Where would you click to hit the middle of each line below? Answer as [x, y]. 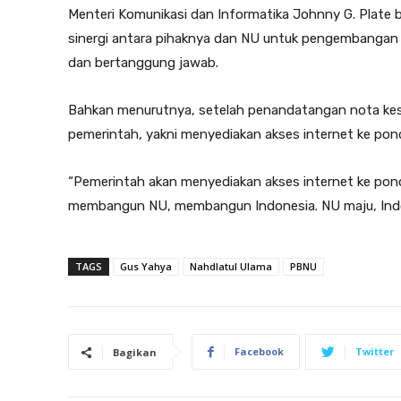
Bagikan [135, 352]
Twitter [375, 351]
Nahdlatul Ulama [231, 266]
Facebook [259, 351]
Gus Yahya [146, 266]
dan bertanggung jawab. [143, 62]
